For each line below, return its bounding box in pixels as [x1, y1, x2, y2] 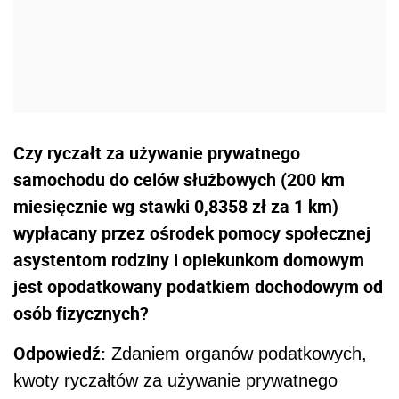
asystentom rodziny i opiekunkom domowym [13, 248, 364, 272]
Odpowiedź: [13, 341, 106, 365]
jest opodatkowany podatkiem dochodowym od [13, 274, 383, 298]
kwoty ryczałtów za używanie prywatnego [13, 370, 338, 390]
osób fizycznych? [13, 301, 149, 325]
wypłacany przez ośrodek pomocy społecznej [13, 221, 370, 245]
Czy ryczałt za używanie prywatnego [13, 141, 300, 165]
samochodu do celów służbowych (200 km [13, 167, 345, 191]
